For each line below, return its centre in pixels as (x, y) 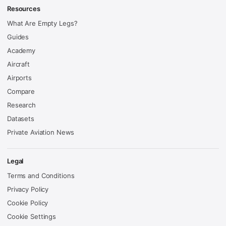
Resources (24, 9)
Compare (21, 92)
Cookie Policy (28, 203)
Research (21, 105)
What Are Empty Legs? (42, 23)
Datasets (21, 119)
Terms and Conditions (41, 176)
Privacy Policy (28, 189)
